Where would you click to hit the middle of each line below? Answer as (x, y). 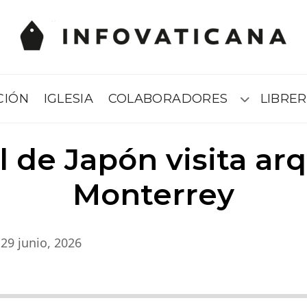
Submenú (265, 103)
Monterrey (153, 194)
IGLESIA (69, 98)
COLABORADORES (168, 98)
